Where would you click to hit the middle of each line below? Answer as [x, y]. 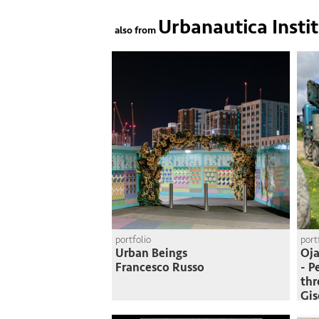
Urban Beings [151, 253]
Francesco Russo [160, 267]
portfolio [133, 240]
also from [133, 30]
